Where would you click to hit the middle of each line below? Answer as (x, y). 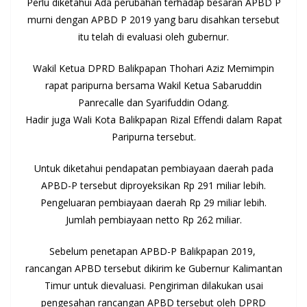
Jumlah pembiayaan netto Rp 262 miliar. (153, 219)
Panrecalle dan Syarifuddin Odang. (153, 102)
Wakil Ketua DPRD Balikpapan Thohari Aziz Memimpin (153, 68)
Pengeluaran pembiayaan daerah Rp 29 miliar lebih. (153, 202)
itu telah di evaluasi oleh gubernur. (153, 36)
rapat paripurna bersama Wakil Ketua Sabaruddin (153, 85)
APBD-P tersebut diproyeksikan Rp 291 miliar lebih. (153, 185)
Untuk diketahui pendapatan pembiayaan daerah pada (153, 168)
